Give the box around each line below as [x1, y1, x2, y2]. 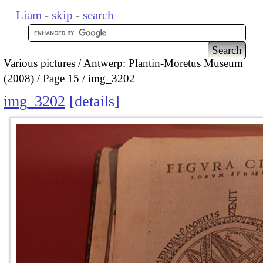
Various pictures [4, 56, 75, 69]
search [83, 8, 114, 22]
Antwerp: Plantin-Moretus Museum [83, 56, 243, 69]
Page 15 [43, 72, 79, 85]
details [75, 93, 114, 110]
